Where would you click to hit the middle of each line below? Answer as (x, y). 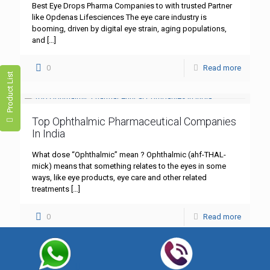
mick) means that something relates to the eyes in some (129, 166)
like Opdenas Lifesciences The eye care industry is (119, 17)
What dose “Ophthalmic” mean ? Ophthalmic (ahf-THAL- (129, 155)
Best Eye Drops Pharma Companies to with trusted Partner (132, 6)
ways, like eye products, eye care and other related (119, 178)
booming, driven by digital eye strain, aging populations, (129, 29)
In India (49, 134)
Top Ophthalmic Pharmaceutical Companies (134, 122)
